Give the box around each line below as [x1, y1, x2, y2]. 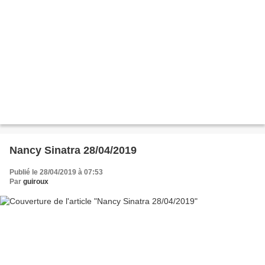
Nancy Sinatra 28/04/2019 [9, 144, 137, 156]
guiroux [23, 177, 49, 186]
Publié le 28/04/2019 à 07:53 [9, 167, 103, 176]
